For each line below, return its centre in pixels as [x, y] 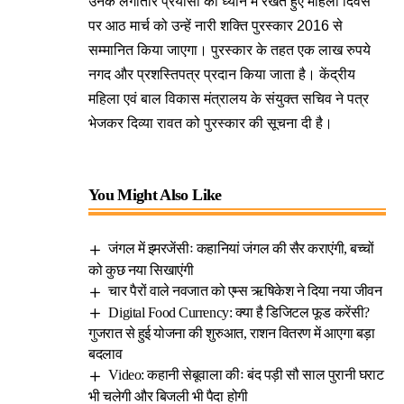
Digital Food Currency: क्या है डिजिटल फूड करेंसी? [239, 312]
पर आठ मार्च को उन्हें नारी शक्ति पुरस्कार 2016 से [216, 26]
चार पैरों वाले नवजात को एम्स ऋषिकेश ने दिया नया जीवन [245, 290]
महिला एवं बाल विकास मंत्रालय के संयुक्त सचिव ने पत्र [229, 99]
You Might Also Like [155, 195]
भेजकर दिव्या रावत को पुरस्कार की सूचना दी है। [211, 123]
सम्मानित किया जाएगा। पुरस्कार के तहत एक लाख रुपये [230, 50]
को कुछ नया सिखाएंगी [141, 270]
